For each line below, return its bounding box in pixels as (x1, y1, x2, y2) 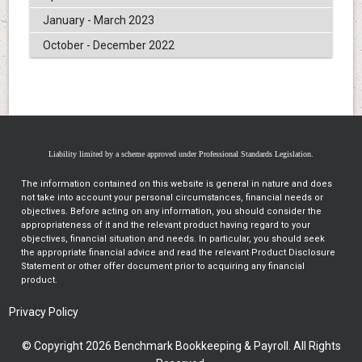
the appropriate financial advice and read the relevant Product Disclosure (21, 246, 336, 258)
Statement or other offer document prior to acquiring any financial (21, 260, 305, 271)
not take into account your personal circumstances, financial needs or (21, 192, 324, 203)
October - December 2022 (42, 38, 175, 52)
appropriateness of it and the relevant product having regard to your (21, 219, 311, 230)
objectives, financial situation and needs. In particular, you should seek (21, 233, 326, 244)
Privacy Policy (9, 305, 79, 318)
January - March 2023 (42, 13, 154, 27)
